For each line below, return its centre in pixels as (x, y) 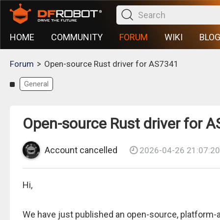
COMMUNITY (77, 37)
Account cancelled (81, 150)
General (36, 84)
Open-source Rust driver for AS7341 (111, 64)
